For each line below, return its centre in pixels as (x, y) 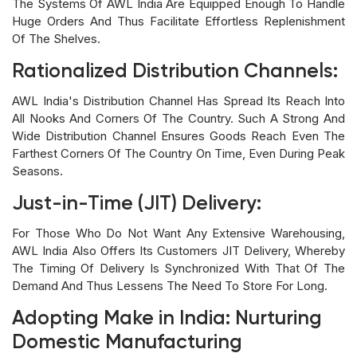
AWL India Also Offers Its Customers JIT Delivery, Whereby (178, 250)
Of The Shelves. (56, 38)
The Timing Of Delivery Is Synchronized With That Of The (178, 268)
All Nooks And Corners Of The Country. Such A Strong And (178, 118)
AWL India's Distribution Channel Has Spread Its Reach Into (178, 100)
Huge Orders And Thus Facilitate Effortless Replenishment (178, 21)
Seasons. (37, 171)
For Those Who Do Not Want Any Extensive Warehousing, (178, 233)
